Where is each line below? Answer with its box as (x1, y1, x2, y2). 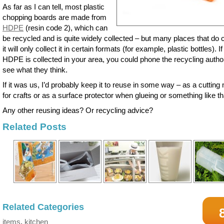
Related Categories (2, 202, 84, 212)
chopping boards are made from (2, 12, 106, 21)
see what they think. (2, 65, 67, 74)
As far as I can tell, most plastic (2, 2, 104, 11)
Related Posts (2, 121, 66, 132)
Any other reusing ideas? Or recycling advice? (2, 105, 153, 114)
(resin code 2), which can (23, 23, 107, 32)
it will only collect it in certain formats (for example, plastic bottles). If (2, 44, 222, 53)
